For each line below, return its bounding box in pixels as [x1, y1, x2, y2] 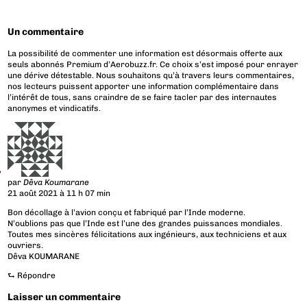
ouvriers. [8, 241, 44, 251]
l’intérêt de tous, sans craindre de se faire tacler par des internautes [8, 93, 278, 103]
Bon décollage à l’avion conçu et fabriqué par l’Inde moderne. [8, 208, 246, 218]
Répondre [17, 271, 56, 281]
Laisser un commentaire [8, 291, 121, 304]
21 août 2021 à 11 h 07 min [8, 188, 111, 199]
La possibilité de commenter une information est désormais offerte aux [8, 49, 283, 59]
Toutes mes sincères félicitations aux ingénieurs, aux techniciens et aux [8, 230, 287, 240]
